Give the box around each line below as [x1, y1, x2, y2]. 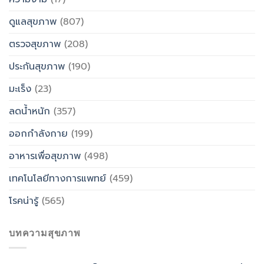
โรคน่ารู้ [9, 193, 38, 208]
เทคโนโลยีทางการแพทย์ [9, 171, 106, 186]
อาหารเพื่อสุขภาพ [9, 148, 81, 163]
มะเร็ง [9, 81, 31, 96]
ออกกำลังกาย [9, 126, 68, 141]
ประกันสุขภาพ [9, 59, 65, 74]
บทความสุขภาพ [9, 227, 81, 238]
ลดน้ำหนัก [9, 104, 50, 118]
